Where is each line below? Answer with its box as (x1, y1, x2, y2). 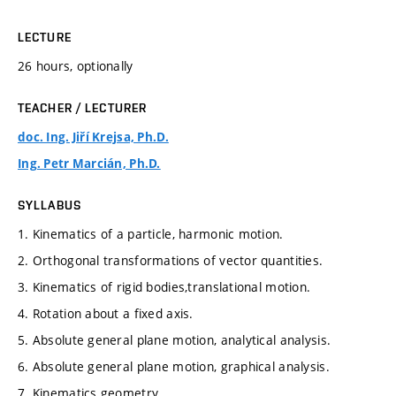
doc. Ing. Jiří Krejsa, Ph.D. (18, 129, 169, 146)
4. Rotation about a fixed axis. (18, 305, 194, 323)
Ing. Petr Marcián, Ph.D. (18, 156, 161, 172)
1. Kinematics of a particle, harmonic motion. (18, 225, 284, 243)
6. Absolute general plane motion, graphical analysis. (18, 358, 330, 376)
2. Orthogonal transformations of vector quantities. (18, 252, 324, 270)
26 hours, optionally (18, 57, 133, 75)
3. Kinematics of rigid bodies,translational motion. (18, 278, 311, 296)
